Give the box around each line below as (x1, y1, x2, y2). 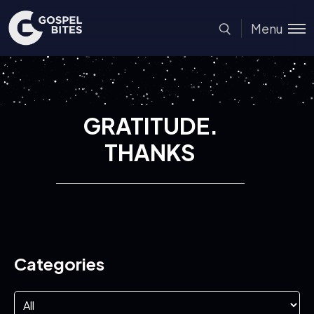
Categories (14, 253, 104, 274)
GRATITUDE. (82, 111, 218, 139)
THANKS (104, 138, 196, 166)
